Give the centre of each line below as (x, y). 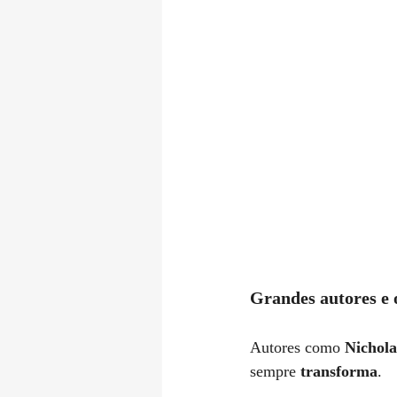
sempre (275, 371)
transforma (339, 371)
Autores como (297, 347)
